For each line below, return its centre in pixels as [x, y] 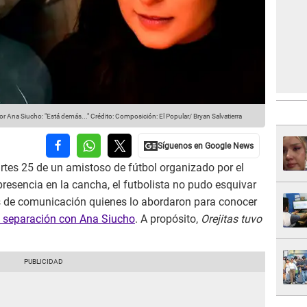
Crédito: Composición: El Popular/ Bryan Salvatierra [165, 116]
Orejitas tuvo [231, 219]
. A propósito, [168, 219]
